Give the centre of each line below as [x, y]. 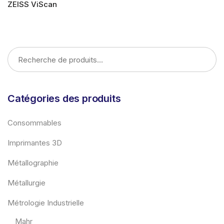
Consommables [34, 123]
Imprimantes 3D [35, 143]
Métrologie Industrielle [46, 203]
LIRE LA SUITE [31, 32]
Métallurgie [26, 183]
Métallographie [33, 163]
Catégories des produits [64, 98]
